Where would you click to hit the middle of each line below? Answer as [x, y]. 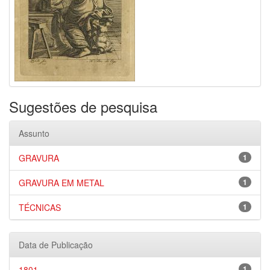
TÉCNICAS [40, 207]
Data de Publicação [56, 245]
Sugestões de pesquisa [83, 106]
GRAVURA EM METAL [61, 183]
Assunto [34, 133]
